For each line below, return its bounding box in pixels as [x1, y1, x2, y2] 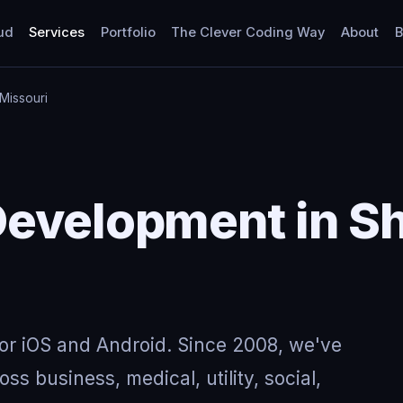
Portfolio [100, 24, 156, 41]
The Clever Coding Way [171, 24, 326, 41]
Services [29, 24, 85, 41]
